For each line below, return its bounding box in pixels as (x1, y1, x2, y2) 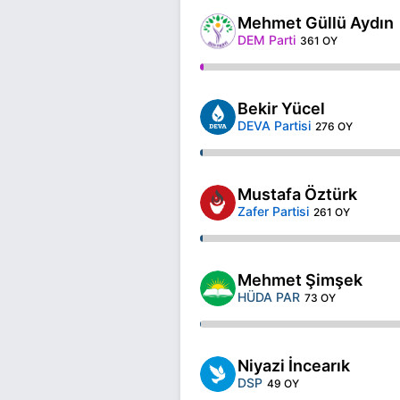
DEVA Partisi (237, 117, 311, 133)
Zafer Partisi (237, 203, 309, 219)
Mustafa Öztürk (237, 184, 357, 204)
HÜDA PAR (237, 288, 300, 304)
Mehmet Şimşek (237, 270, 362, 289)
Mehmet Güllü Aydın (237, 12, 394, 32)
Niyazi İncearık (237, 355, 350, 375)
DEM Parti (237, 31, 296, 47)
